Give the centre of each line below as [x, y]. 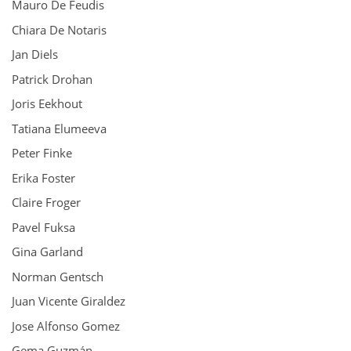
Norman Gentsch [58, 276]
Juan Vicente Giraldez [69, 301]
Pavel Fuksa [43, 227]
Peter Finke [42, 153]
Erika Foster [43, 177]
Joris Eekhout [47, 103]
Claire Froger [46, 202]
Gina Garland [47, 251]
